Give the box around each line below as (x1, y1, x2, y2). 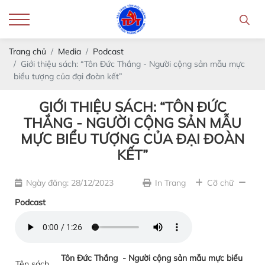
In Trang (155, 177, 186, 188)
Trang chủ (9, 46, 46, 57)
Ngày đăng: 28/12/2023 (26, 177, 114, 188)
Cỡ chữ (207, 177, 234, 188)
